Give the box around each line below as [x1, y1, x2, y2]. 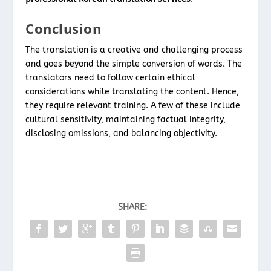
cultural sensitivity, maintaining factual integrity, [25, 114, 226, 125]
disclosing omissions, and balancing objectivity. [25, 128, 220, 139]
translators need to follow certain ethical [25, 72, 196, 83]
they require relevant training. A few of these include [25, 100, 241, 111]
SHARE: [118, 201, 147, 212]
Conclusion [25, 19, 105, 38]
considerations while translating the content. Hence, [25, 86, 240, 97]
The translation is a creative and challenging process [25, 44, 243, 55]
